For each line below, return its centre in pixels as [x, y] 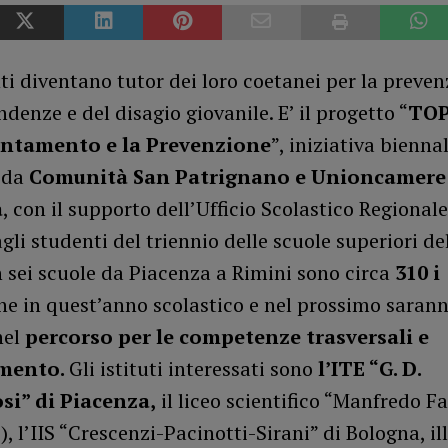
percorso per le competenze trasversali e [226, 337]
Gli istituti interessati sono [190, 369]
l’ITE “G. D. [366, 369]
